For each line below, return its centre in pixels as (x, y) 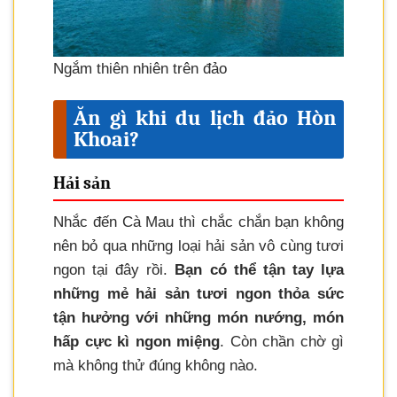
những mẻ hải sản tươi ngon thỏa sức (198, 294)
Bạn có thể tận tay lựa (256, 270)
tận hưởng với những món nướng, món (198, 318)
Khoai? (106, 140)
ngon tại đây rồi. (111, 270)
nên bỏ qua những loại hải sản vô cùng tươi (198, 246)
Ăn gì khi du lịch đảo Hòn (205, 118)
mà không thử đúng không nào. (156, 366)
